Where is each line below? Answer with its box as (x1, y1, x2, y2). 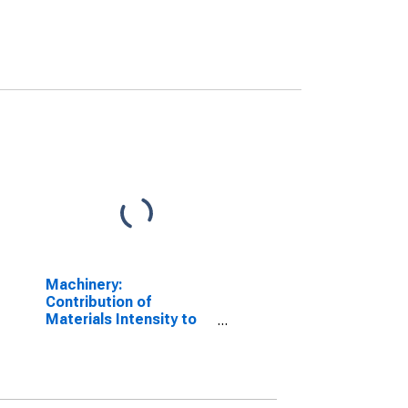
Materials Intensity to (45, 311, 197, 328)
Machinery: (45, 276, 123, 293)
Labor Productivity (45, 328, 174, 345)
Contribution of (45, 293, 151, 311)
